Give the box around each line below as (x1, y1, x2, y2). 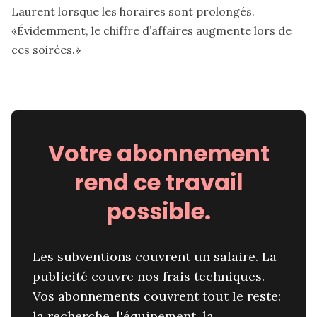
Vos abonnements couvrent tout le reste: (33, 288, 281, 305)
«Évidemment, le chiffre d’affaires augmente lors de (11, 23, 292, 38)
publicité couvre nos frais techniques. (33, 268, 265, 285)
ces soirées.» (11, 42, 81, 57)
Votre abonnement (47, 137, 270, 170)
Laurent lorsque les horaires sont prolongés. (11, 4, 255, 19)
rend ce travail (74, 166, 243, 199)
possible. (106, 195, 211, 228)
